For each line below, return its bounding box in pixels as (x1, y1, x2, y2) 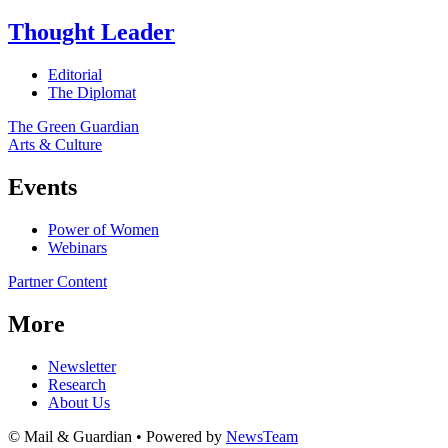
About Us (48, 393, 110, 411)
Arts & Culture (8, 136, 102, 154)
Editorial (48, 66, 102, 84)
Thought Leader (8, 19, 175, 46)
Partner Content (8, 272, 107, 290)
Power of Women (48, 220, 159, 238)
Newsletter (48, 357, 116, 375)
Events (8, 174, 77, 201)
